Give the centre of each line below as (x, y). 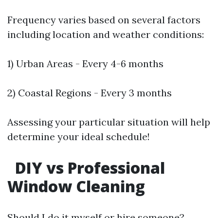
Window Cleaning (76, 186)
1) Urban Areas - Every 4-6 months (85, 64)
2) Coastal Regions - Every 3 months (90, 93)
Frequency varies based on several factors (104, 20)
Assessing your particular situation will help (109, 122)
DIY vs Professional (88, 168)
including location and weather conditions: (106, 34)
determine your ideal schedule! (79, 136)
